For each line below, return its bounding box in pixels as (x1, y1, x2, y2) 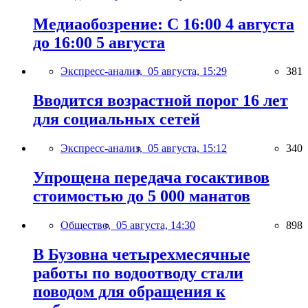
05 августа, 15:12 (148, 142, 227, 155)
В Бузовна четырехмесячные (33, 245, 250, 263)
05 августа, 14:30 (116, 219, 195, 232)
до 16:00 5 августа (33, 33, 165, 52)
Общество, (60, 219, 116, 232)
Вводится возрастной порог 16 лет (33, 91, 288, 110)
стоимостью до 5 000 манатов (33, 187, 250, 206)
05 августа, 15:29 (148, 65, 227, 78)
